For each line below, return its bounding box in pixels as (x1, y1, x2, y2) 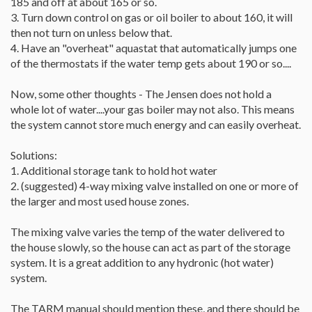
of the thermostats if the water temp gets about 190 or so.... (10, 56, 291, 70)
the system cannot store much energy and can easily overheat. (10, 118, 301, 131)
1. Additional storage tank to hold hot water (10, 164, 217, 177)
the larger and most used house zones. (10, 194, 189, 208)
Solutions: (10, 148, 57, 162)
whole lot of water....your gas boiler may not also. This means (10, 102, 295, 116)
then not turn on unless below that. (10, 26, 172, 39)
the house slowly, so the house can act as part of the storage (10, 240, 290, 253)
